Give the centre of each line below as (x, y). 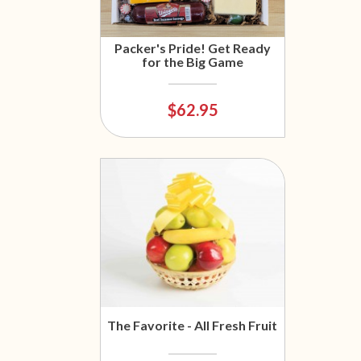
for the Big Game (192, 62)
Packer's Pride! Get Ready (192, 48)
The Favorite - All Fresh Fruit (193, 326)
